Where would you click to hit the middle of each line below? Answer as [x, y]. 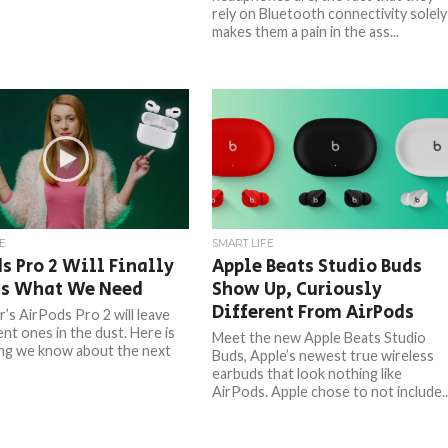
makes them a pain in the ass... [306, 31]
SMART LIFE [243, 243]
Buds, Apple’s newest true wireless [323, 355]
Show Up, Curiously [297, 289]
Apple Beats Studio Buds [317, 266]
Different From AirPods [313, 312]
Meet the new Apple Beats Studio [319, 337]
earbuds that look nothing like [307, 373]
